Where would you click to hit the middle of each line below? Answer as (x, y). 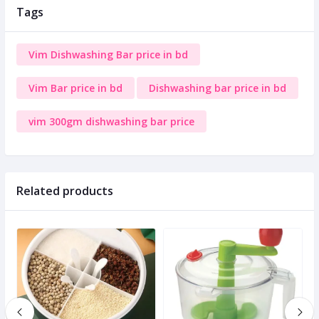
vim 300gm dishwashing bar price (111, 122)
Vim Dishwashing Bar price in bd (108, 55)
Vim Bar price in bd (75, 88)
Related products (65, 191)
